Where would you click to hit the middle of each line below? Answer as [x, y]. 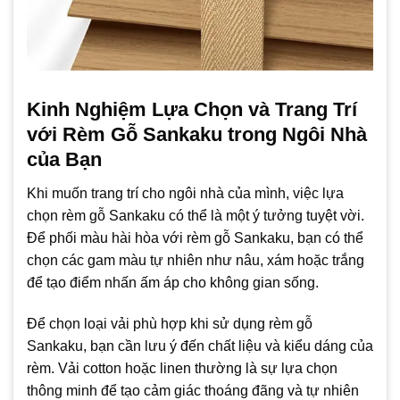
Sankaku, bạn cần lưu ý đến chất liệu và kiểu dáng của [200, 346]
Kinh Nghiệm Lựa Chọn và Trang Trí [192, 109]
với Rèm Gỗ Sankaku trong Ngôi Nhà [197, 134]
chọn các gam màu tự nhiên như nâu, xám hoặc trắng [196, 260]
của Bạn [64, 159]
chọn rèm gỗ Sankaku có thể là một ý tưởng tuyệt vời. [196, 215]
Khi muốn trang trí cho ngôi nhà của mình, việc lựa [185, 193]
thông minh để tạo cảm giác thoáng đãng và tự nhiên [193, 390]
